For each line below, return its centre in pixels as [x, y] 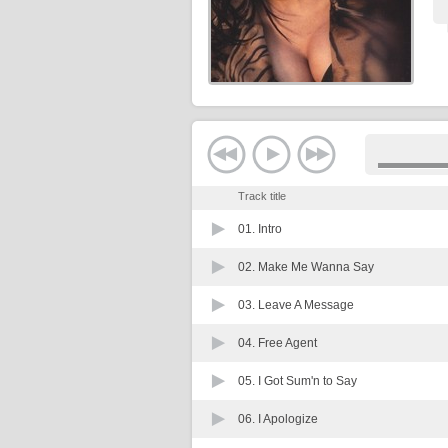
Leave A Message [306, 305]
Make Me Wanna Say [316, 267]
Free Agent [287, 343]
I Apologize [288, 419]
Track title [262, 196]
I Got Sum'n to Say [307, 381]
